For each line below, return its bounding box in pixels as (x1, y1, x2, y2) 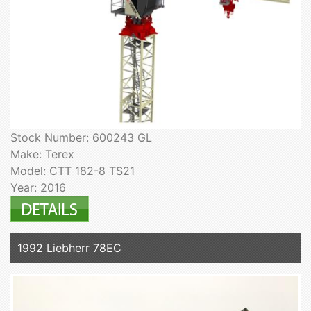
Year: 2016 (10, 180, 66, 195)
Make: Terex (10, 147, 74, 162)
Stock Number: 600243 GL (10, 131, 152, 145)
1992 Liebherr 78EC (17, 241, 121, 255)
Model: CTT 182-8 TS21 (10, 164, 135, 178)
